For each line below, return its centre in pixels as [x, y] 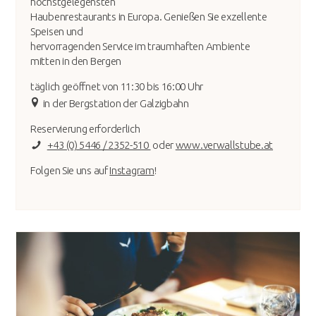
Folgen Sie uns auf [70, 171]
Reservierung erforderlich [85, 129]
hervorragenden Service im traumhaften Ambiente [140, 47]
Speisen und [57, 32]
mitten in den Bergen [76, 61]
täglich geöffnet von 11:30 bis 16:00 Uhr [117, 87]
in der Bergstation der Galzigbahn [116, 104]
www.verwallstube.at [224, 145]
